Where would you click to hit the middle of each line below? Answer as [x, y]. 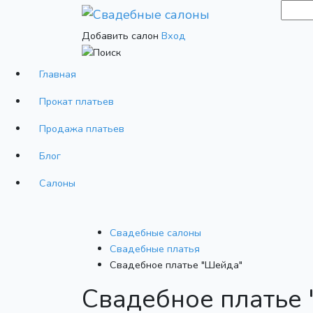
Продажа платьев [82, 128]
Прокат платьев [77, 101]
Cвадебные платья [155, 248]
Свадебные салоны [155, 232]
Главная [58, 74]
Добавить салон [120, 35]
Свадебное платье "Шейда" [176, 264]
